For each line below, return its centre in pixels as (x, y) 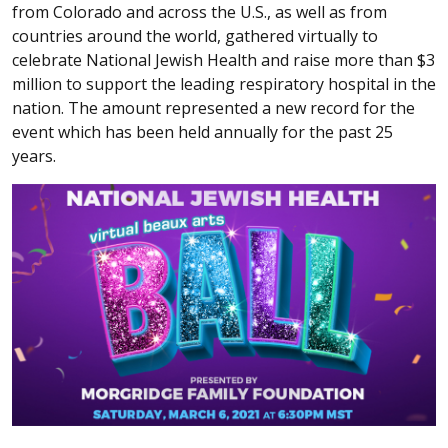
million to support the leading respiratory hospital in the (224, 83)
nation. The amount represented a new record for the (213, 107)
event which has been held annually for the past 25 (202, 131)
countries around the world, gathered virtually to (195, 35)
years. (34, 155)
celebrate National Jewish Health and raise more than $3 (223, 59)
